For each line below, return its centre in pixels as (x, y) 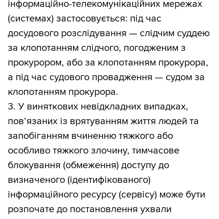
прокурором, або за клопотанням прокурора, (108, 63)
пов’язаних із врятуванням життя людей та (103, 121)
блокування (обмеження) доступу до (88, 165)
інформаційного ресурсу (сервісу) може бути (107, 195)
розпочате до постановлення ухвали (90, 209)
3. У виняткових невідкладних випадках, (98, 107)
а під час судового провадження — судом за (106, 77)
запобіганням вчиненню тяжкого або (90, 136)
